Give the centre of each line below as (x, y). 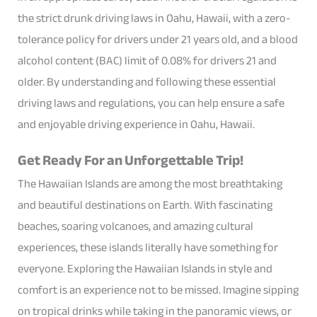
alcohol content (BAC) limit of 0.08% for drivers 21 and (148, 61)
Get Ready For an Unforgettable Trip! (131, 160)
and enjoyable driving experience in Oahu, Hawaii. (137, 125)
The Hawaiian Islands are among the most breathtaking (150, 183)
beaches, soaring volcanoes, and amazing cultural (136, 226)
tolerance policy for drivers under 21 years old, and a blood (158, 40)
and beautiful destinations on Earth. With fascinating (145, 204)
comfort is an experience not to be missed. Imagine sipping (158, 289)
